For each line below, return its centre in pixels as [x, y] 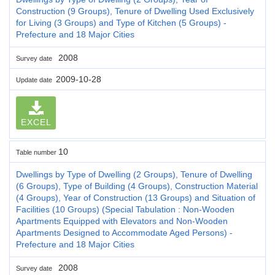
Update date [36, 79]
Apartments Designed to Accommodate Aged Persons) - [124, 232]
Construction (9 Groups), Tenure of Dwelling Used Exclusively [135, 11]
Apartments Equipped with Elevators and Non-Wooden [122, 221]
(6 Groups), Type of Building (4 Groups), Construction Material [137, 186]
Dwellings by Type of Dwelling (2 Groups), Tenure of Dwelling [134, 174]
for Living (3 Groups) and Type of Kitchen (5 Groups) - [121, 22]
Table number [37, 152]
